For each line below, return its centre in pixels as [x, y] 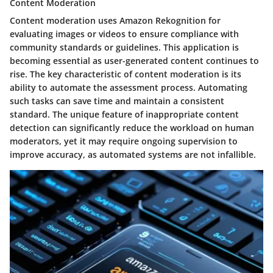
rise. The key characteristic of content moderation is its [126, 74]
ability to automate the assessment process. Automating [129, 87]
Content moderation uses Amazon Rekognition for [115, 20]
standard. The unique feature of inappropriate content [124, 114]
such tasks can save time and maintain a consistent [117, 101]
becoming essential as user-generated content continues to [134, 60]
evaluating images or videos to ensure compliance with [124, 34]
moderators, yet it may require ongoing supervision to [124, 141]
